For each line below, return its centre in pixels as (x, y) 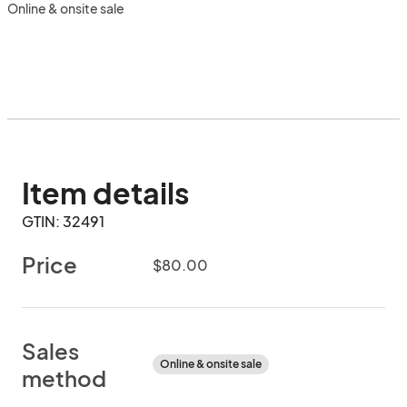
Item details (105, 193)
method (64, 378)
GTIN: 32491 (63, 221)
